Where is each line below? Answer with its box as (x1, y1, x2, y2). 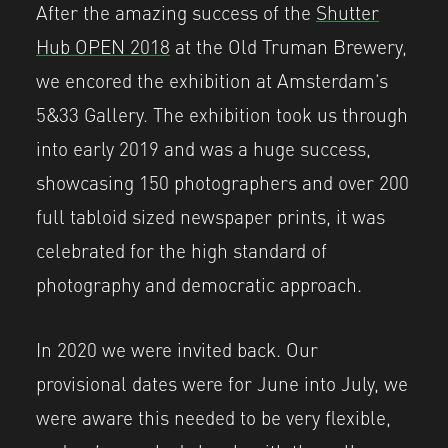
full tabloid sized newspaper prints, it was (36, 200, 385, 231)
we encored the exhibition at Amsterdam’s (36, 64, 388, 95)
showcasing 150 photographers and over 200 (36, 166, 409, 197)
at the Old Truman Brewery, (170, 30, 407, 61)
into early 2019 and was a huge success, (36, 132, 371, 163)
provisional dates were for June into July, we (36, 367, 408, 398)
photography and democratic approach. (36, 268, 362, 299)
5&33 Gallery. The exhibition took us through (36, 98, 408, 129)
